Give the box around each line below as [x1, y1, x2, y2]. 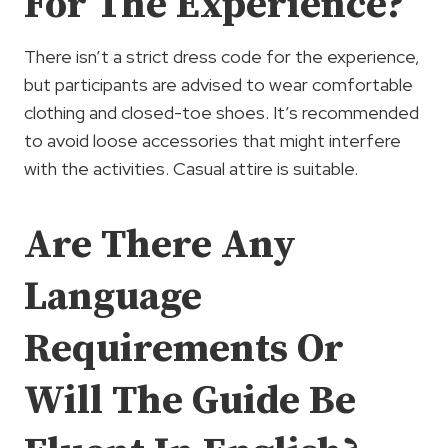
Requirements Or [24, 324, 344, 374]
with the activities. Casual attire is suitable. [24, 157, 358, 180]
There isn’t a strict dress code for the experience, [24, 45, 420, 68]
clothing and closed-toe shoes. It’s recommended [24, 101, 419, 124]
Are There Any [24, 220, 296, 270]
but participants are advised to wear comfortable [24, 73, 413, 96]
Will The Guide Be [24, 376, 356, 426]
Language [24, 272, 202, 322]
